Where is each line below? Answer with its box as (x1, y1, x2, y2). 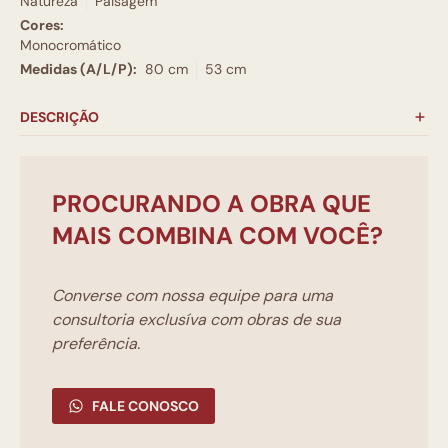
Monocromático (20, 36, 121, 55)
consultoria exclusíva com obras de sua (52, 309, 341, 331)
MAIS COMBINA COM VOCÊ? (52, 220, 383, 252)
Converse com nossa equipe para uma (52, 285, 333, 307)
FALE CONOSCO (92, 397, 199, 416)
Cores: (20, 16, 64, 35)
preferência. (52, 333, 140, 355)
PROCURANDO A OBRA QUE (52, 188, 371, 220)
